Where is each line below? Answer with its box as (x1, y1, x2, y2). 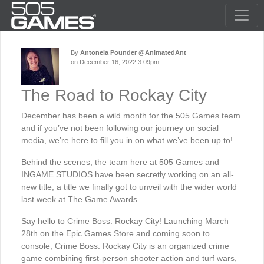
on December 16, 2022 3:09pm (71, 58, 159, 65)
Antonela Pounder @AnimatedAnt (80, 49, 186, 56)
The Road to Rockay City (21, 86, 207, 104)
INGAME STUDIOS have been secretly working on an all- (21, 170, 234, 179)
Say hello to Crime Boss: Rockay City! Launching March (21, 216, 229, 226)
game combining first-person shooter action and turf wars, (21, 253, 237, 263)
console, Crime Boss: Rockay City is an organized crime (21, 241, 229, 250)
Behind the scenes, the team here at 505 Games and (21, 157, 219, 167)
